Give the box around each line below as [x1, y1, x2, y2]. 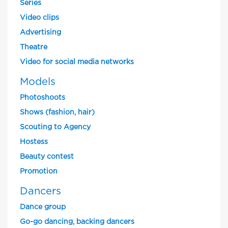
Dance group [20, 204, 66, 210]
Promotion [20, 168, 58, 175]
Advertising [20, 30, 61, 36]
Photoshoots [20, 95, 65, 101]
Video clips [20, 15, 59, 21]
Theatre [20, 44, 47, 50]
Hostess [20, 139, 48, 145]
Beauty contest [20, 154, 74, 160]
